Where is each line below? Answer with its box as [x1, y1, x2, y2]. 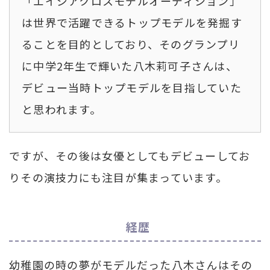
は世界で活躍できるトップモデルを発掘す [22, 14, 242, 30]
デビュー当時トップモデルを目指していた [22, 79, 242, 95]
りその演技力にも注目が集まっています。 [9, 169, 227, 185]
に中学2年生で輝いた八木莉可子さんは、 [22, 57, 237, 74]
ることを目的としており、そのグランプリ [22, 36, 240, 52]
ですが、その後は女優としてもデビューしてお [9, 147, 251, 163]
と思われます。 [22, 101, 101, 117]
